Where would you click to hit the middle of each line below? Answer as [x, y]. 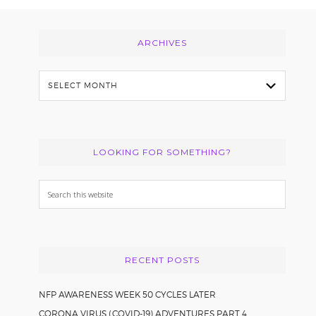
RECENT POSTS [163, 260]
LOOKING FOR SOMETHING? [163, 152]
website [59, 225]
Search [56, 188]
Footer [38, 27]
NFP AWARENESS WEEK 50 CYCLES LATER [128, 294]
